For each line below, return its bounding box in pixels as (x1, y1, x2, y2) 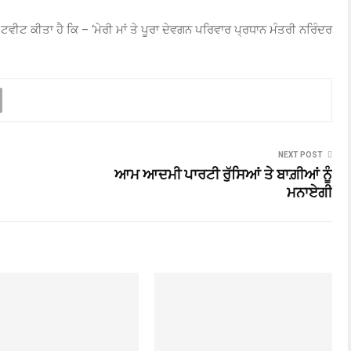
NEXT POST (278, 150, 323, 159)
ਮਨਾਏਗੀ (287, 181, 332, 205)
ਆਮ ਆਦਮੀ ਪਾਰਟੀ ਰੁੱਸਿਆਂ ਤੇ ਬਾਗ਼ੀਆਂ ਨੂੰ (114, 163, 332, 187)
